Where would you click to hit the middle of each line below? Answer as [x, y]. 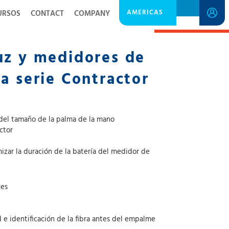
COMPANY [92, 14]
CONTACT [47, 14]
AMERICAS [145, 13]
